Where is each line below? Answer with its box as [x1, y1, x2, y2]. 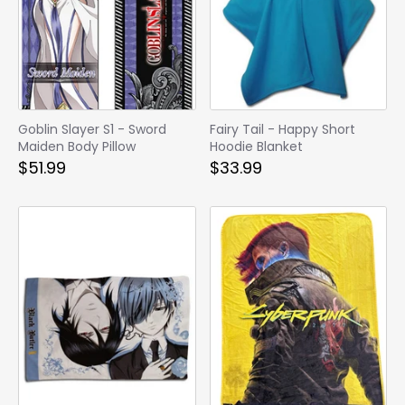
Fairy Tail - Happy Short [209, 119, 355, 138]
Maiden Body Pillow [18, 137, 136, 155]
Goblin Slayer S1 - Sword [18, 119, 166, 138]
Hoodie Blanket [209, 137, 303, 155]
